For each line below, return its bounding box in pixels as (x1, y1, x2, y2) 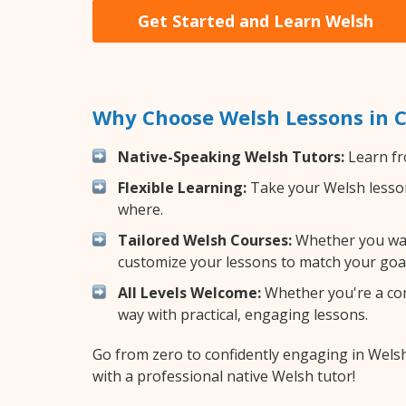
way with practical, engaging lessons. (118, 304, 368, 324)
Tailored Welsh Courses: (118, 229, 292, 250)
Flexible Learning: (118, 177, 246, 198)
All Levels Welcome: (118, 282, 261, 303)
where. (118, 198, 163, 219)
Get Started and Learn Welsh (138, 9, 373, 32)
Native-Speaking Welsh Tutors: (118, 146, 344, 167)
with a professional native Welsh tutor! (92, 365, 355, 386)
